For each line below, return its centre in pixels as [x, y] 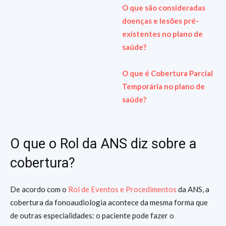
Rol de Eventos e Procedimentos [122, 189]
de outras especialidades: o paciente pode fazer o [92, 215]
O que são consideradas [163, 8]
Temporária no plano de [163, 86]
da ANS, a [193, 189]
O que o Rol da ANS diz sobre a [103, 144]
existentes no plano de [162, 34]
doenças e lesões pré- [160, 21]
